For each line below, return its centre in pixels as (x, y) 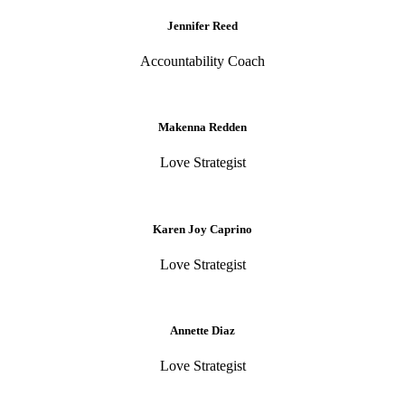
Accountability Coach (202, 61)
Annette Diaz (202, 330)
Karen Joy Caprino (202, 229)
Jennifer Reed (202, 25)
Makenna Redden (202, 127)
